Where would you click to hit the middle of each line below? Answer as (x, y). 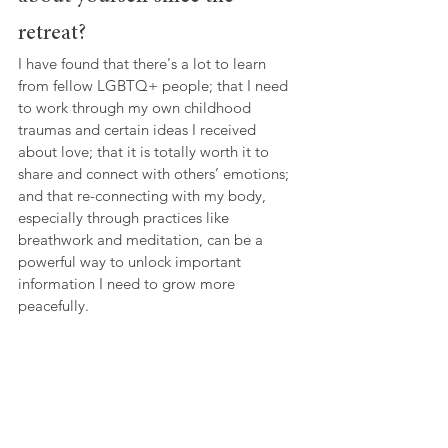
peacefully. (55, 305)
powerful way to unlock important (131, 261)
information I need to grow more (128, 283)
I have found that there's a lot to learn (144, 63)
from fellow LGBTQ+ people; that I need (155, 85)
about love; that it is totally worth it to (145, 151)
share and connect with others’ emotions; (155, 173)
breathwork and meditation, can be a (142, 239)
